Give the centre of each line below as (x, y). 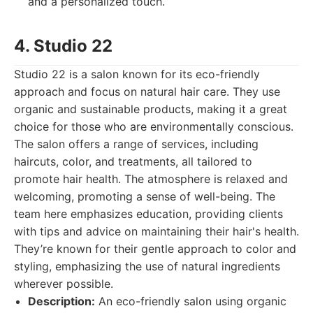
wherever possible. (64, 284)
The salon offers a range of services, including (136, 144)
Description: (61, 301)
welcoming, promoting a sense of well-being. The (145, 196)
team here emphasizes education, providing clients (148, 214)
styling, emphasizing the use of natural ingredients (147, 266)
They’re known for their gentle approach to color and (155, 249)
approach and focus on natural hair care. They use (147, 92)
